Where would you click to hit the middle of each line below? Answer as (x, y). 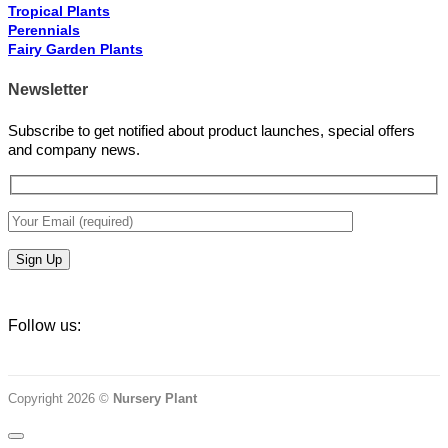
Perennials (44, 30)
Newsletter (48, 89)
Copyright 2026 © (60, 398)
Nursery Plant (155, 398)
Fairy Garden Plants (75, 49)
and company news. (74, 149)
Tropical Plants (59, 11)
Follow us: (44, 324)
